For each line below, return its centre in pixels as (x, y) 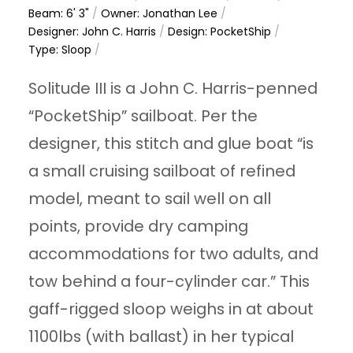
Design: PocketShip (220, 31)
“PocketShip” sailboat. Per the (143, 115)
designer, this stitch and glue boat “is (171, 143)
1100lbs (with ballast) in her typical (162, 336)
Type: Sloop (60, 49)
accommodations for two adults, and (174, 253)
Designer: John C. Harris (93, 31)
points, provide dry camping (139, 226)
